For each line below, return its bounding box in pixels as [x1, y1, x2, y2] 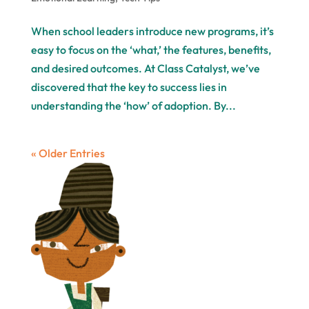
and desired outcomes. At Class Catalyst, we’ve [30, 61, 260, 75]
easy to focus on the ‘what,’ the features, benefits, [30, 42, 271, 57]
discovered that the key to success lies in [30, 79, 227, 94]
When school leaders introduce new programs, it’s [30, 23, 274, 38]
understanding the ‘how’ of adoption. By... [30, 98, 236, 112]
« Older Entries [30, 146, 105, 160]
